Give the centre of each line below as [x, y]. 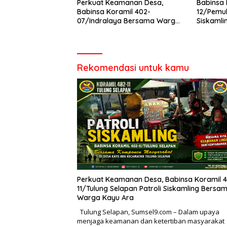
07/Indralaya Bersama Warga [128, 21]
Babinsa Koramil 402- [114, 11]
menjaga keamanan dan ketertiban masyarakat [151, 221]
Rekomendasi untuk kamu [133, 67]
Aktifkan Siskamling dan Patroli [130, 30]
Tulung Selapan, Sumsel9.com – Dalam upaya [148, 212]
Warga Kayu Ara [105, 197]
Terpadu [91, 39]
